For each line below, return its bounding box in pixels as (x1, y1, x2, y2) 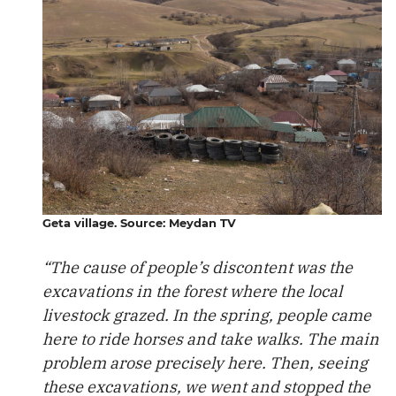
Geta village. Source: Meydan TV (42, 216, 236, 230)
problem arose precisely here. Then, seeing (42, 353, 368, 373)
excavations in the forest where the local (42, 281, 342, 301)
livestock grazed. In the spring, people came (42, 305, 371, 325)
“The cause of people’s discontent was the (42, 257, 353, 278)
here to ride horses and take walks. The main (42, 329, 379, 349)
